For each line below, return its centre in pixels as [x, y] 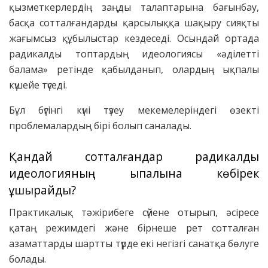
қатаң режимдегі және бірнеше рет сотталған [134, 228]
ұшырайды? [42, 190]
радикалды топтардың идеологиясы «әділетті [134, 54]
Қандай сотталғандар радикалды [134, 157]
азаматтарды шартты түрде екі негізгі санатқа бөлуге [134, 243]
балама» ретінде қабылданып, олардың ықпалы [134, 69]
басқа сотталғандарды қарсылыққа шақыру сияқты [134, 22]
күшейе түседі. [38, 85]
